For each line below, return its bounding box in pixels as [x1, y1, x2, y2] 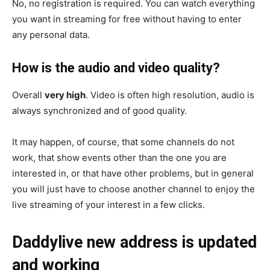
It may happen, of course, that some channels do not [12, 136, 234, 148]
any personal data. [12, 29, 90, 40]
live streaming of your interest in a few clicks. [12, 199, 205, 210]
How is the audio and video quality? [12, 60, 220, 75]
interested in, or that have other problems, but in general [12, 168, 254, 179]
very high [45, 89, 86, 101]
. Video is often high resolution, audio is [86, 89, 254, 101]
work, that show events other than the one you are [12, 152, 227, 163]
